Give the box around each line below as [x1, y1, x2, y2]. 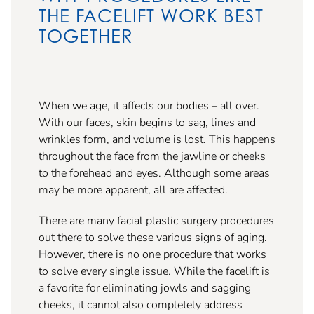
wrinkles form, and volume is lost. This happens [39, 131, 275, 146]
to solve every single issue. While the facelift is [39, 263, 270, 278]
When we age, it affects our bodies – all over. [39, 97, 259, 113]
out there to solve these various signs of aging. [39, 229, 267, 245]
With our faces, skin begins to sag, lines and [39, 114, 256, 130]
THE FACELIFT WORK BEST [39, 4, 264, 27]
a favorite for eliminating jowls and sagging [39, 280, 251, 295]
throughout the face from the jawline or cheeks [39, 148, 266, 163]
